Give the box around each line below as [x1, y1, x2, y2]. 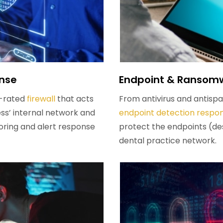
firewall [27, 93, 55, 105]
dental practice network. [119, 135, 217, 147]
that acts [55, 93, 94, 105]
